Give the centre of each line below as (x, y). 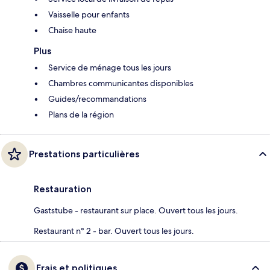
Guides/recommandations (97, 99)
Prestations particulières (84, 154)
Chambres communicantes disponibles (121, 83)
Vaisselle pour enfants (89, 15)
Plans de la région (81, 115)
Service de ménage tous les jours (110, 68)
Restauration (63, 189)
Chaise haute (72, 30)
